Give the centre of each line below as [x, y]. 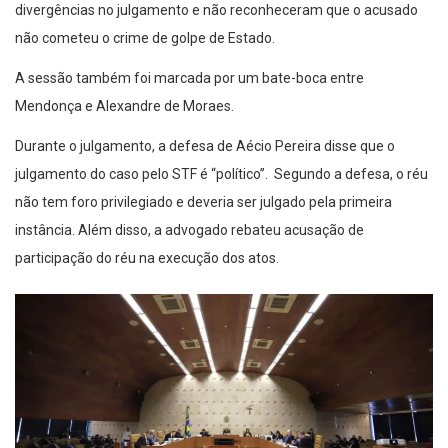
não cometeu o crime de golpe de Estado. [145, 38]
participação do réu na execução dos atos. [147, 258]
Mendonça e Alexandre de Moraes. [124, 106]
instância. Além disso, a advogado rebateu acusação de [189, 230]
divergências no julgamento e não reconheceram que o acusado [216, 10]
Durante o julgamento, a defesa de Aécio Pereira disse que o [205, 146]
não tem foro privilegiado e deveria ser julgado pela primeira [203, 202]
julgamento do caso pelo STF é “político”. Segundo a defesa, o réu [221, 174]
